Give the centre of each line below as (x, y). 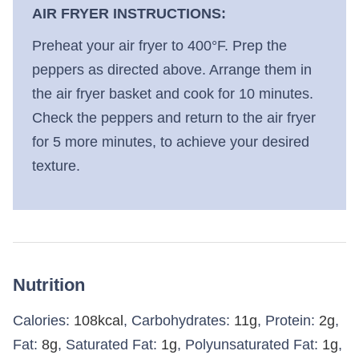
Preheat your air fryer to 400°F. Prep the (159, 46)
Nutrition (49, 285)
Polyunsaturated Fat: (254, 345)
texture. (58, 166)
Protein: (292, 321)
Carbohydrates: (183, 321)
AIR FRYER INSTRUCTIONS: (129, 14)
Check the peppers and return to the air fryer (174, 118)
